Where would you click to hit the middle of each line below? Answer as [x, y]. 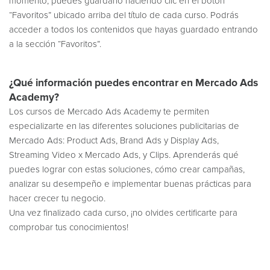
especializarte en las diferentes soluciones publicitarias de [124, 126]
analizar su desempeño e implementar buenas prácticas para [130, 184]
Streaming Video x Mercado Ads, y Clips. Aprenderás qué [124, 155]
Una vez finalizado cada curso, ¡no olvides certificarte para [123, 213]
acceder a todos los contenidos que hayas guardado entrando [133, 30]
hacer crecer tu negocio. [57, 199]
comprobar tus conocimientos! [69, 228]
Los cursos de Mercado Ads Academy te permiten [109, 112]
